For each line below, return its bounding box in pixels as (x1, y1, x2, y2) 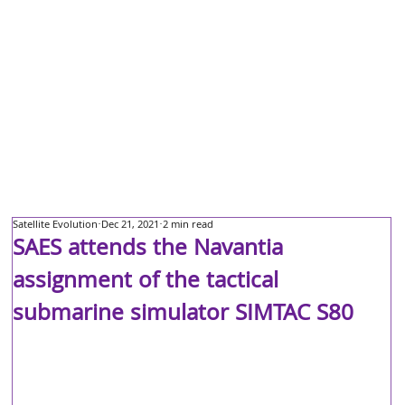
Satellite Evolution (13, 217, 99, 234)
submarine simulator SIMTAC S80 (13, 297, 354, 334)
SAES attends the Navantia (13, 231, 284, 269)
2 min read (163, 217, 214, 234)
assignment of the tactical (13, 264, 279, 302)
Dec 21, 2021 (101, 217, 160, 234)
